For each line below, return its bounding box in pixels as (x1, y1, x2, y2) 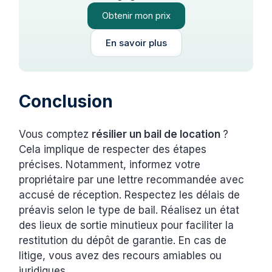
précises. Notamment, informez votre (19, 158, 201, 171)
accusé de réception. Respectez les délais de (19, 188, 240, 201)
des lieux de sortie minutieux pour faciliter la (19, 219, 234, 231)
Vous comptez (19, 127, 92, 140)
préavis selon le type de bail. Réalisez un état (19, 203, 240, 216)
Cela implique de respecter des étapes (19, 143, 207, 155)
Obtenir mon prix (101, 9, 171, 21)
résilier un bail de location (92, 127, 223, 140)
